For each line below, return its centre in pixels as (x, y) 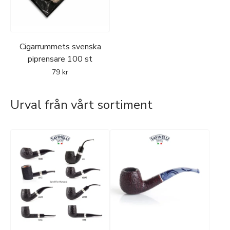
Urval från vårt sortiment (81, 104)
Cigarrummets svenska (60, 46)
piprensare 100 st (60, 59)
